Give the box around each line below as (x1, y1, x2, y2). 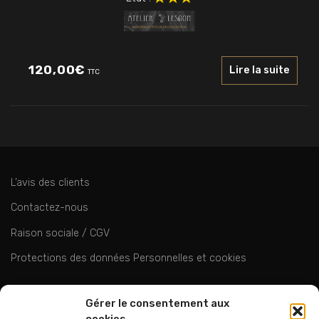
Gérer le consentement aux (85, 297, 229, 310)
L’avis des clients (11, 177, 90, 189)
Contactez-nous (11, 202, 88, 214)
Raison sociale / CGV (11, 226, 110, 239)
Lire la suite (229, 64, 290, 77)
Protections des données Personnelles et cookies (11, 252, 246, 265)
